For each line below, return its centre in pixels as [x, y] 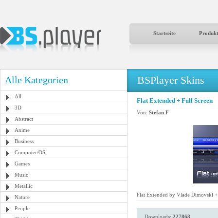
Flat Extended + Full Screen [175, 100]
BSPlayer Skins [171, 80]
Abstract [24, 119]
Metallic [24, 186]
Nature [22, 197]
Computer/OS [30, 152]
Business [24, 141]
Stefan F [159, 112]
